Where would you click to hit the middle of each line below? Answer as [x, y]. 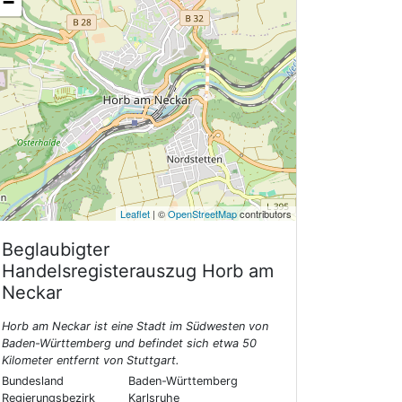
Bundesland [33, 381]
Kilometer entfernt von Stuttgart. [91, 361]
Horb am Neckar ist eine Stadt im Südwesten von [135, 327]
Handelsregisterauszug [102, 271]
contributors [264, 214]
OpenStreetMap [202, 214]
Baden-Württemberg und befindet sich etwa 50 [129, 344]
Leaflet [135, 214]
